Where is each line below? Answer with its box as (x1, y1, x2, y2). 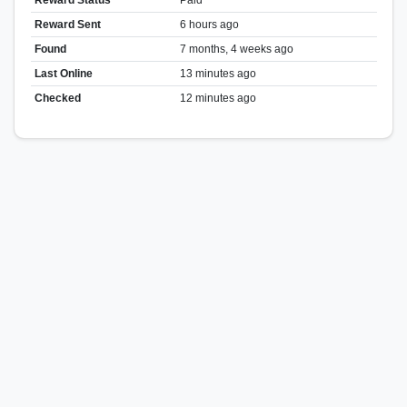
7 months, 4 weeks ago (179, 42, 293, 55)
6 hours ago (179, 17, 239, 31)
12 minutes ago (179, 91, 256, 104)
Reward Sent (34, 17, 101, 31)
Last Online (34, 66, 93, 80)
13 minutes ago (179, 66, 256, 80)
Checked (34, 91, 81, 104)
